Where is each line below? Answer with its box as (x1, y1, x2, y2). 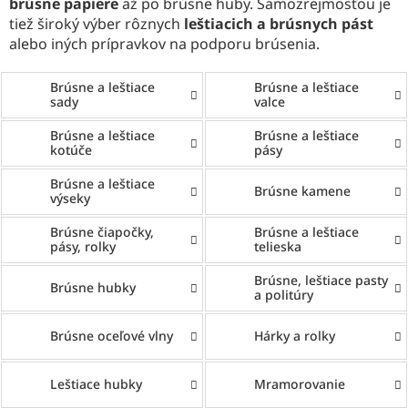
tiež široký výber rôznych (9, 13, 184, 34)
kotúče (49, 141, 92, 159)
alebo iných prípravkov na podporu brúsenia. (9, 33, 320, 54)
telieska (253, 238, 301, 256)
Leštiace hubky (49, 375, 142, 393)
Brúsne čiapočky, (49, 223, 154, 241)
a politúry (253, 286, 313, 304)
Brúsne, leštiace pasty (253, 271, 388, 290)
